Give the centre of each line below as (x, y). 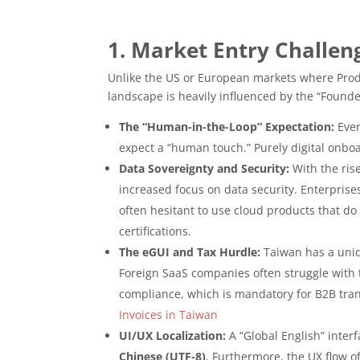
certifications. (155, 231)
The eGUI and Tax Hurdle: (190, 252)
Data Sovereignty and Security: (205, 168)
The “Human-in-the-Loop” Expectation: (227, 126)
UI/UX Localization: (173, 335)
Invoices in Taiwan (169, 314)
